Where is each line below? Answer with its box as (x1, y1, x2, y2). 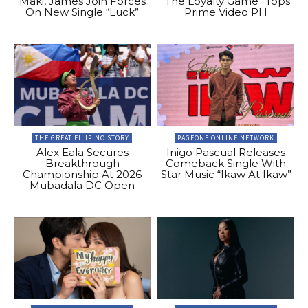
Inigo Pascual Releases (166, 145, 285, 159)
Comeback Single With (166, 156, 286, 170)
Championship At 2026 (23, 167, 142, 181)
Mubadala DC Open (30, 178, 135, 192)
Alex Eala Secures (36, 145, 129, 159)
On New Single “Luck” (25, 5, 139, 19)
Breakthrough (45, 156, 120, 170)
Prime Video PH (184, 5, 267, 19)
